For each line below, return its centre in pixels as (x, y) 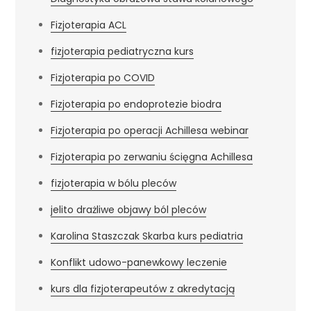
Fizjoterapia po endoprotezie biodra (136, 104)
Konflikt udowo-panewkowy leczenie (139, 262)
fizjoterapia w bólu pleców (114, 183)
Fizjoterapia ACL (89, 25)
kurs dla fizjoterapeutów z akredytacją (143, 288)
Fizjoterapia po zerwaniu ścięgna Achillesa (152, 157)
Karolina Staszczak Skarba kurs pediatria (147, 236)
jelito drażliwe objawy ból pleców (129, 209)
